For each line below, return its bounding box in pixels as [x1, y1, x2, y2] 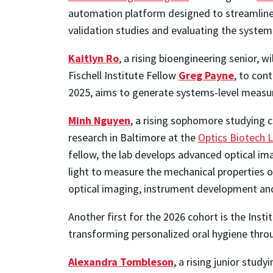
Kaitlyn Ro [68, 51, 119, 65]
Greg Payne [179, 68, 234, 82]
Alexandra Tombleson [68, 254, 174, 269]
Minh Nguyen [68, 113, 130, 127]
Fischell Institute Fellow [68, 68, 179, 82]
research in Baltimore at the [68, 130, 198, 144]
